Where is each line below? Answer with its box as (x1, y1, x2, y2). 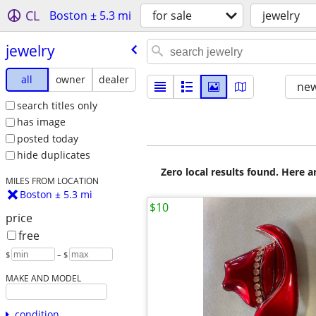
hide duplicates (16, 148, 90, 162)
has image (16, 115, 66, 129)
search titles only (16, 98, 97, 112)
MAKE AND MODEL (5, 272, 81, 284)
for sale (152, 8, 192, 23)
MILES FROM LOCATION (5, 175, 99, 187)
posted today (16, 131, 78, 145)
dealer (99, 72, 130, 86)
